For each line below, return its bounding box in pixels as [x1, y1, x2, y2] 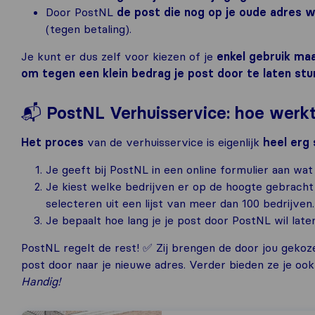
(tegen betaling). [46, 22, 131, 36]
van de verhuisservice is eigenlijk [84, 135, 263, 149]
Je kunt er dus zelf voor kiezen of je [21, 49, 217, 63]
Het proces [21, 135, 84, 149]
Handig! [21, 274, 60, 288]
